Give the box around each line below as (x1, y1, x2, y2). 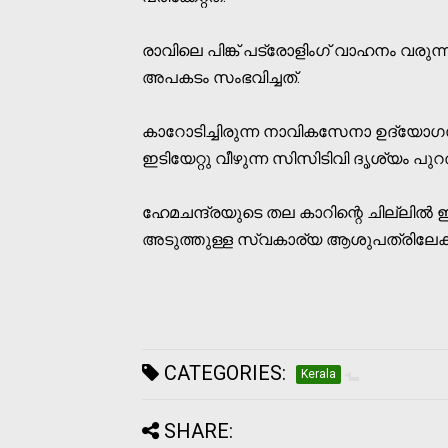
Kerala (301, 366, 336, 381)
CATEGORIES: (159, 360, 286, 385)
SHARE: (164, 418, 233, 443)
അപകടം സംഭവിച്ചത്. (142, 67, 300, 87)
